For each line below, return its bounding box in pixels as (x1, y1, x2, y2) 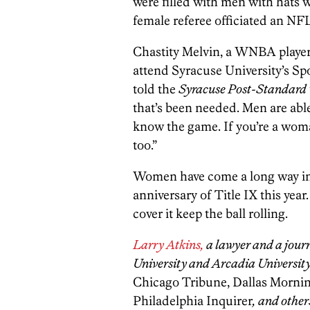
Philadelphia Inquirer (133, 293, 253, 309)
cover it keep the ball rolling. (133, 206, 288, 221)
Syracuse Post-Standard (179, 81, 307, 97)
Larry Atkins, (133, 237, 204, 253)
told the (133, 81, 179, 97)
